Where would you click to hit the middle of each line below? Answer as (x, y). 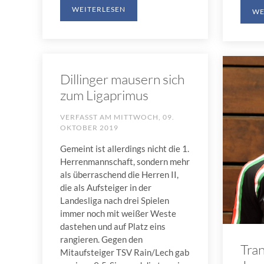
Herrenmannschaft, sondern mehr (125, 161)
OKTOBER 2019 (89, 127)
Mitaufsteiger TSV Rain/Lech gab (125, 252)
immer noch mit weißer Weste (118, 213)
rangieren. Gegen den (101, 239)
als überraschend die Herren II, (119, 174)
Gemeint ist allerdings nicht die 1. (125, 148)
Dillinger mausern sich (122, 79)
